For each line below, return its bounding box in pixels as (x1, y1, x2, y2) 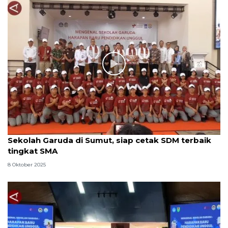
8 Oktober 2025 (8, 161, 46, 168)
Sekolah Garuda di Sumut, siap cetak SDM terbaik (8, 135, 211, 145)
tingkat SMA (8, 146, 58, 156)
